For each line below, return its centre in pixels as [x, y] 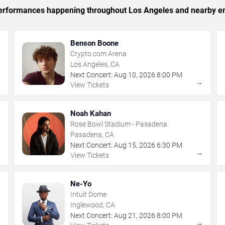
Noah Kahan [91, 113]
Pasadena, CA [92, 134]
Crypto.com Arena [99, 53]
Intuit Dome [89, 194]
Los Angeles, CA [95, 64]
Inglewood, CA [93, 205]
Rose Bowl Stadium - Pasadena [119, 124]
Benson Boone [95, 43]
